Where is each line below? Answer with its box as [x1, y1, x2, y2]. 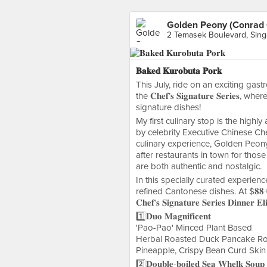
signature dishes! [136, 102, 201, 113]
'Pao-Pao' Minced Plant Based [136, 222, 252, 233]
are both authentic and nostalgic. [136, 161, 262, 172]
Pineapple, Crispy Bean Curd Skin [136, 245, 266, 256]
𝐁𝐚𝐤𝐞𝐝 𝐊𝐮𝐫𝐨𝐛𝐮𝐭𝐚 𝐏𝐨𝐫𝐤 [136, 66, 222, 76]
